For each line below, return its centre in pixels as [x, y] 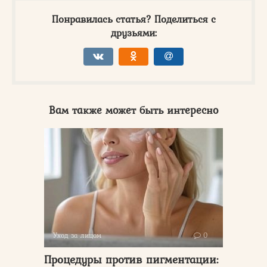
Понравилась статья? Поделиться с [133, 19]
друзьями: [133, 32]
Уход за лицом [77, 235]
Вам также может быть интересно [133, 110]
